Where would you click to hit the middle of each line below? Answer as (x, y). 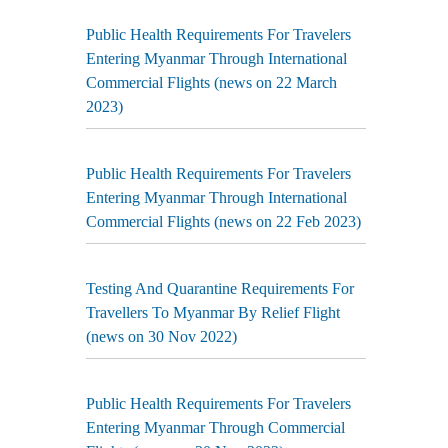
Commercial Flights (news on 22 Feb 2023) (223, 221)
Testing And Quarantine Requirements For (220, 288)
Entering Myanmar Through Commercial (215, 427)
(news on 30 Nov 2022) (161, 336)
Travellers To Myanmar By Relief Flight (213, 312)
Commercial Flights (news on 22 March (211, 82)
